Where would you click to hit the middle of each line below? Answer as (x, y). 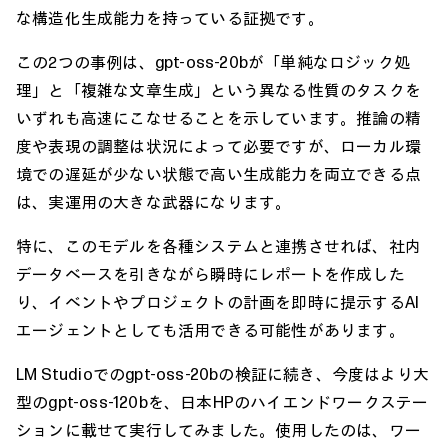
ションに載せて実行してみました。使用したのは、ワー (218, 429)
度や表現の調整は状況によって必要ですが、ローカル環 (219, 145)
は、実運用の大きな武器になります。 (154, 201)
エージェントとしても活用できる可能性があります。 (210, 329)
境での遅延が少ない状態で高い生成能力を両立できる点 (218, 173)
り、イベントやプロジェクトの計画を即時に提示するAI (218, 301)
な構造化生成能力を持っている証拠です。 (170, 17)
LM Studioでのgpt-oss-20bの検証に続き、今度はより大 (223, 373)
